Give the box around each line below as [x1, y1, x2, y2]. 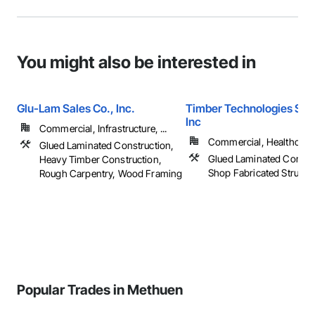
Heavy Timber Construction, [39, 153, 162, 165]
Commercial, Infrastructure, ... [39, 122, 167, 134]
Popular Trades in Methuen [17, 281, 183, 298]
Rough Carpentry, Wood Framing [39, 167, 183, 179]
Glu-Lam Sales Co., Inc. [17, 101, 135, 115]
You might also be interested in [17, 52, 256, 72]
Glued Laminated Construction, [39, 139, 174, 151]
